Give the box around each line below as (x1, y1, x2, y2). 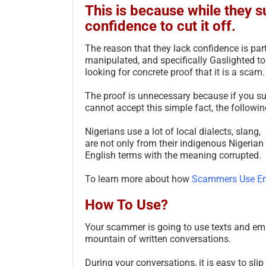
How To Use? (85, 196, 168, 213)
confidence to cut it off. (85, 17, 236, 34)
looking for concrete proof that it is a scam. (85, 66, 265, 78)
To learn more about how (85, 173, 192, 185)
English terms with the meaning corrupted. (85, 149, 261, 161)
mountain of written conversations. (85, 233, 231, 245)
